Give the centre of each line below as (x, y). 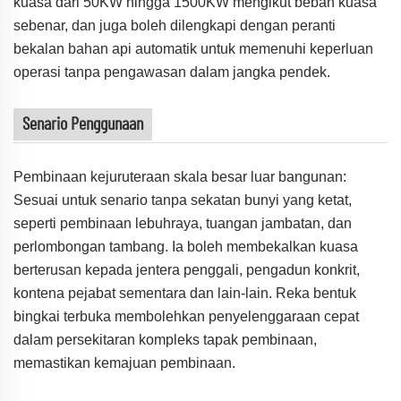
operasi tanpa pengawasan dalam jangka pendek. (172, 72)
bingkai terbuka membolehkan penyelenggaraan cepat (186, 316)
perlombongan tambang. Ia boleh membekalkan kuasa (186, 246)
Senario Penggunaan (83, 124)
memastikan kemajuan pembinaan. (124, 363)
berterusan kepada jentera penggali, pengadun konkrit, (187, 269)
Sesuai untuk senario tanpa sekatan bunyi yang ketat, (183, 200)
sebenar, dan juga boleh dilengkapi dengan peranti (175, 25)
